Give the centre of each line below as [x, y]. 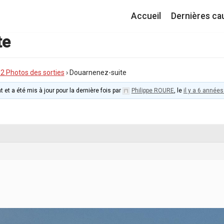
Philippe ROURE [152, 90]
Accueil [146, 16]
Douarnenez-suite [98, 72]
